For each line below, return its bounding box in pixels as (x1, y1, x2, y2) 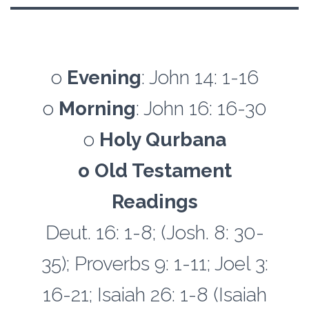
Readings (111, 190, 198, 213)
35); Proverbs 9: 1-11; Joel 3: (41, 252, 268, 275)
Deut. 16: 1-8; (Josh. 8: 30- (45, 221, 264, 244)
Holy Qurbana (99, 128, 226, 151)
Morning (58, 97, 136, 120)
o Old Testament (77, 159, 232, 182)
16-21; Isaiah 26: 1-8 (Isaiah (42, 283, 267, 306)
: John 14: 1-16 (141, 66, 259, 89)
